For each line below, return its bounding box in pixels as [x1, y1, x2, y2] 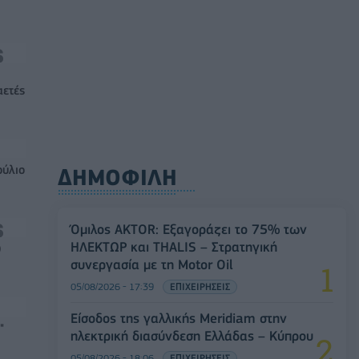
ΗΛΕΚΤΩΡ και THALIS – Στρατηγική [71, 239, 277, 256]
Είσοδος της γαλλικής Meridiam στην [71, 310, 287, 327]
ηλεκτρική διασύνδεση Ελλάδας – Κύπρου [71, 328, 313, 345]
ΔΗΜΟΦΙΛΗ [58, 164, 177, 192]
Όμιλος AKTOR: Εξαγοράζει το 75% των [71, 221, 307, 238]
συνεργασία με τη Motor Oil [71, 256, 233, 273]
